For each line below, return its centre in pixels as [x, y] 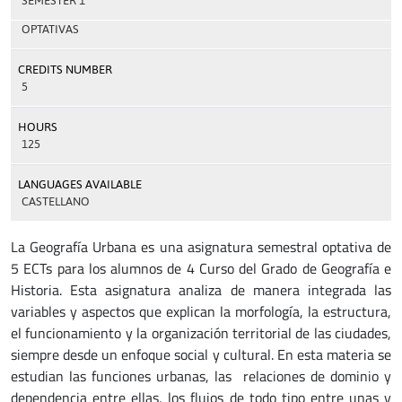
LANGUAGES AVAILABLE [80, 184]
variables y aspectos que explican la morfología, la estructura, [201, 311]
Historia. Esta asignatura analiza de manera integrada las [201, 290]
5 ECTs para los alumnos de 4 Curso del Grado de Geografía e [201, 268]
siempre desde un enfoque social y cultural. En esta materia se [201, 354]
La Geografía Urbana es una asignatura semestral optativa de [201, 247]
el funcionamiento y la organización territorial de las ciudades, [201, 333]
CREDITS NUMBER [65, 70]
